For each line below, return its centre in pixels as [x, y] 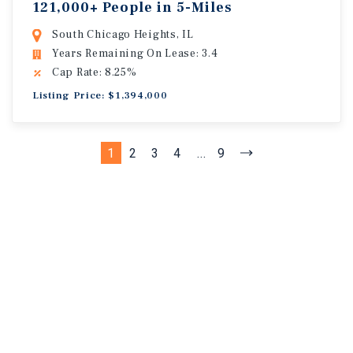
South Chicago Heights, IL [123, 35]
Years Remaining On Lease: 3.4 [135, 54]
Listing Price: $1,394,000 [100, 95]
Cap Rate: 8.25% [95, 72]
